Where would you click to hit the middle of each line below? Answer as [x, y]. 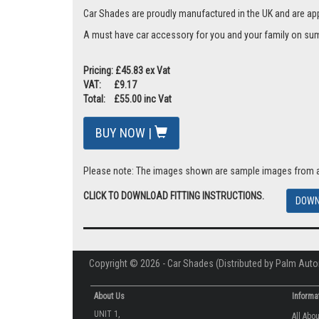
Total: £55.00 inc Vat [127, 99]
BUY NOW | [125, 133]
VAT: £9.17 [110, 85]
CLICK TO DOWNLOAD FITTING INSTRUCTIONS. [174, 196]
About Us [109, 297]
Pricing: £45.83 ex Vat [127, 71]
